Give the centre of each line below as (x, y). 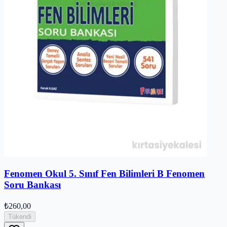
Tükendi (20, 216)
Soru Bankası (32, 185)
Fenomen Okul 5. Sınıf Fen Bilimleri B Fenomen (104, 174)
